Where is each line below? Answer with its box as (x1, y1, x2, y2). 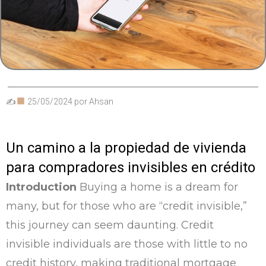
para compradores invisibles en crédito (6, 159, 255, 176)
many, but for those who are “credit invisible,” (6, 199, 247, 213)
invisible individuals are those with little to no (6, 237, 248, 251)
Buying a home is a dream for (77, 180, 238, 194)
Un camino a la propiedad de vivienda (6, 139, 246, 156)
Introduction (6, 180, 77, 194)
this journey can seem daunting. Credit (6, 218, 214, 232)
